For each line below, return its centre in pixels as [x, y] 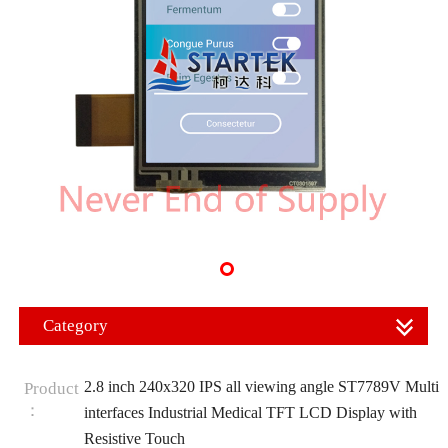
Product [51, 388]
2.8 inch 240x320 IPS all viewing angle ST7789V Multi [261, 386]
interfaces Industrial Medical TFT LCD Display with [250, 412]
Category [75, 325]
